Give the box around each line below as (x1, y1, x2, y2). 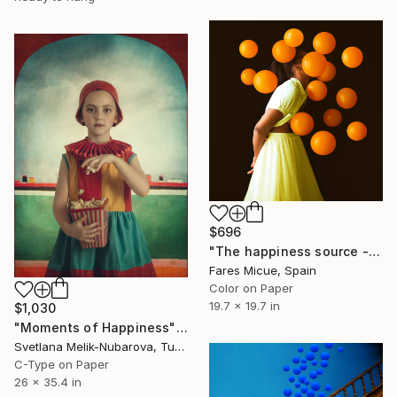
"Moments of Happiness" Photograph (175, 320, 188, 336)
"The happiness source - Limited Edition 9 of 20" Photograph (368, 243, 380, 259)
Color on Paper (209, 280, 293, 295)
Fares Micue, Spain (209, 262, 316, 277)
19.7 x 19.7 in (209, 298, 280, 313)
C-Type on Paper (14, 357, 109, 372)
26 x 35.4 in (14, 375, 82, 390)
